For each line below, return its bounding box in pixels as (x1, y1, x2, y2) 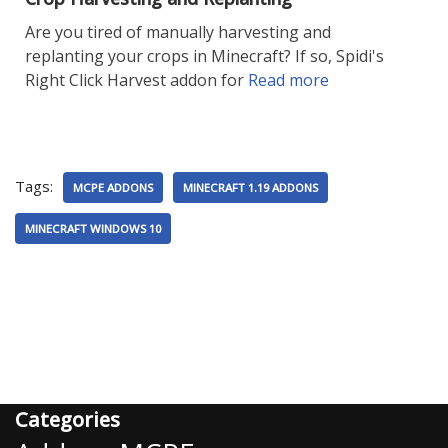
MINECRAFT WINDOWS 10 (25, 221, 161, 237)
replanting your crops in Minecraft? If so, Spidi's (25, 45, 384, 68)
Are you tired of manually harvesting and (25, 21, 331, 44)
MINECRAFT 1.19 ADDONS (183, 180, 318, 196)
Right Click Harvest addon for (25, 69, 248, 92)
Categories (15, 406, 120, 434)
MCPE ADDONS (73, 180, 153, 196)
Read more (248, 69, 329, 92)
